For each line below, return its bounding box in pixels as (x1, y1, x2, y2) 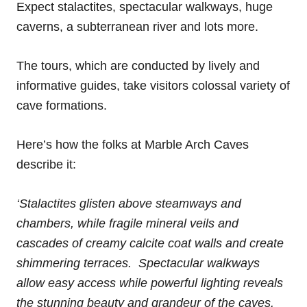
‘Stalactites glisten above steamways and (16, 196, 241, 210)
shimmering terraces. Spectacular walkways (16, 256, 260, 270)
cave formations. (16, 98, 107, 112)
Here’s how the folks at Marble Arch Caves (16, 137, 249, 151)
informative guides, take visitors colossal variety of (16, 78, 290, 93)
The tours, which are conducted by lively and (16, 58, 260, 73)
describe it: (16, 157, 76, 171)
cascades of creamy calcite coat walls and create (16, 236, 284, 250)
